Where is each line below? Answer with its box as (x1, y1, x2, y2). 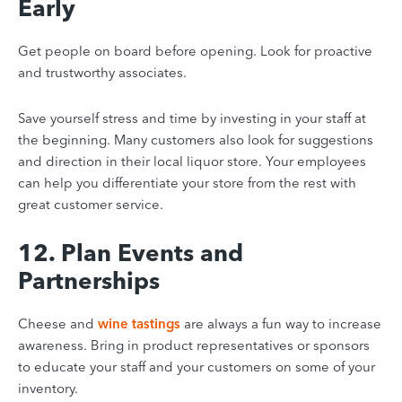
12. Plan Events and (18, 238, 243, 267)
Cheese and (18, 314, 98, 332)
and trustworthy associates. (18, 63, 187, 81)
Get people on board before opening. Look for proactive (18, 41, 372, 59)
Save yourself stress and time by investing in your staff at (18, 109, 366, 127)
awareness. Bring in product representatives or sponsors (18, 336, 370, 354)
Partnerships (18, 266, 160, 295)
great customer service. (18, 195, 163, 213)
